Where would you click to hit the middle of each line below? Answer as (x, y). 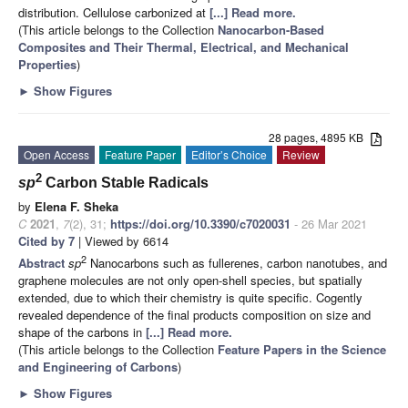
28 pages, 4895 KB (320, 138)
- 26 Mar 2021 (329, 224)
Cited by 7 (46, 241)
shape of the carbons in (82, 332)
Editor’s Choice (229, 155)
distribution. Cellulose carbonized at (114, 13)
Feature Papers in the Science (302, 350)
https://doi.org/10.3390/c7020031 (200, 224)
